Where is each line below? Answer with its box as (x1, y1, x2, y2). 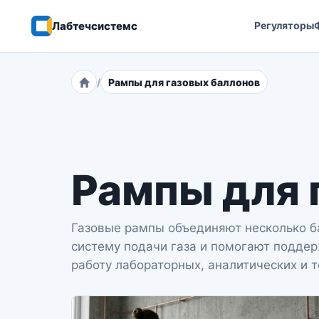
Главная (78, 82, 118, 95)
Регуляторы (254, 19, 314, 31)
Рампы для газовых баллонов (108, 75, 260, 88)
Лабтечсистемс (52, 19, 137, 33)
